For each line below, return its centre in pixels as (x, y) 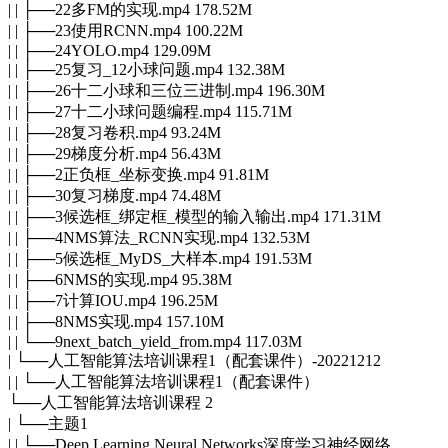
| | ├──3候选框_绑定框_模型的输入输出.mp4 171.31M (194, 216)
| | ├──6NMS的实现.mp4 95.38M (120, 279)
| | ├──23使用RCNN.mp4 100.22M (125, 30)
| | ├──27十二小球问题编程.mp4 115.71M (150, 111)
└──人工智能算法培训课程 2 (110, 402)
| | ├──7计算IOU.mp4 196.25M (113, 300)
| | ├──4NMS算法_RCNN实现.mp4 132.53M (159, 237)
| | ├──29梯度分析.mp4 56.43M (114, 153)
